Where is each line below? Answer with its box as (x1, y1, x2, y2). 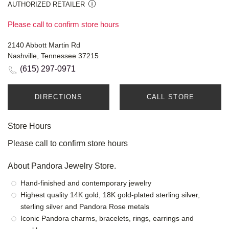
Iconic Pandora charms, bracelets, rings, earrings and (20, 214, 194, 223)
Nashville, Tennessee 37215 (8, 52, 99, 60)
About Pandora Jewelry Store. (8, 162, 116, 171)
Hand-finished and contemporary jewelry (20, 179, 151, 188)
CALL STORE (146, 93, 195, 101)
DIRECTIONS (35, 93, 82, 101)
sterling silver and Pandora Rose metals (20, 202, 149, 211)
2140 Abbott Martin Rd (8, 41, 80, 50)
